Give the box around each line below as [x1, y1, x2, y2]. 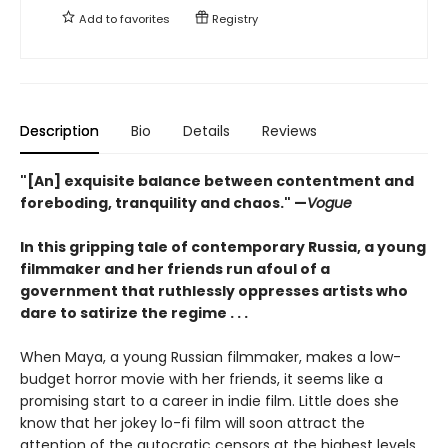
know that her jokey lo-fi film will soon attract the [20, 412, 365, 433]
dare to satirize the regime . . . [20, 302, 248, 323]
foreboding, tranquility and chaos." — [20, 192, 307, 213]
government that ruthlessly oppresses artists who [20, 280, 408, 301]
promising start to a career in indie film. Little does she [20, 390, 399, 411]
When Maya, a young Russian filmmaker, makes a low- [20, 346, 401, 367]
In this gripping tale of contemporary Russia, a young [20, 236, 426, 257]
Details [183, 120, 230, 141]
